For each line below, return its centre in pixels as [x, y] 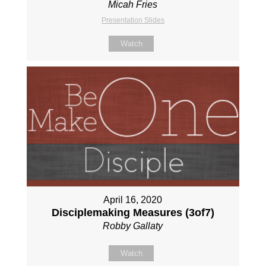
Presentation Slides [133, 20]
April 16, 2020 [133, 200]
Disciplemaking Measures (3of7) [133, 213]
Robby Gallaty [133, 226]
